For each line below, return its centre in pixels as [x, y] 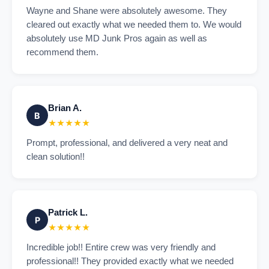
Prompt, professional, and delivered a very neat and [127, 143]
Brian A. [65, 108]
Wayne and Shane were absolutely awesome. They [127, 11]
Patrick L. [68, 212]
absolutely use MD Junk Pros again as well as [117, 38]
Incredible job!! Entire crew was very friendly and [121, 247]
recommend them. [62, 52]
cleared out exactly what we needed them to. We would [134, 25]
